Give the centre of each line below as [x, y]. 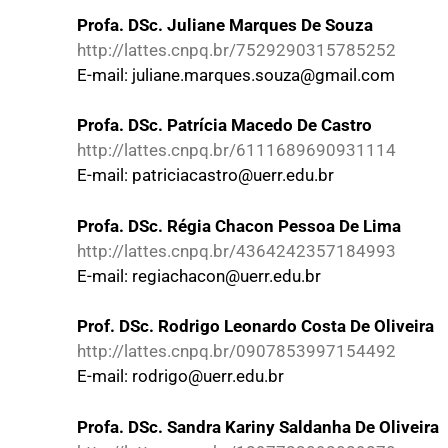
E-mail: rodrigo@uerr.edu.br [180, 376]
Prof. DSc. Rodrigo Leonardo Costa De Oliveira [255, 326]
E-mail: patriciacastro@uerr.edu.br [205, 175]
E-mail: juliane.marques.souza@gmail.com [236, 74]
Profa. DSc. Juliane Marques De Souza [225, 24]
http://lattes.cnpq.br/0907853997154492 [236, 351]
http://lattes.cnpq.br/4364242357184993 [236, 250]
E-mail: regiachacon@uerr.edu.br [199, 275]
